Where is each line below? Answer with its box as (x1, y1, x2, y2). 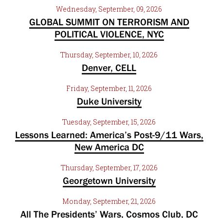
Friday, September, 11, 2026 (66, 84, 152, 93)
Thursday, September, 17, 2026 (60, 163, 158, 172)
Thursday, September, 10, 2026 (60, 50, 158, 59)
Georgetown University (62, 175, 156, 186)
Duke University (76, 96, 142, 107)
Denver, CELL (82, 62, 136, 73)
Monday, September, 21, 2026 (62, 197, 156, 206)
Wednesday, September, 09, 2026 (56, 4, 162, 14)
